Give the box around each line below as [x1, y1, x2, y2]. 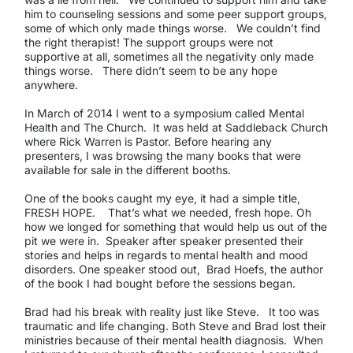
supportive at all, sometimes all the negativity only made [24, 49, 314, 63]
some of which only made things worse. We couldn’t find [24, 20, 321, 35]
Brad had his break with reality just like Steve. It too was [24, 305, 319, 319]
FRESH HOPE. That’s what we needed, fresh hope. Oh [24, 205, 311, 219]
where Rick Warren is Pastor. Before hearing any [24, 134, 272, 148]
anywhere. [24, 77, 78, 91]
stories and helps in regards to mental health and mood [24, 247, 308, 262]
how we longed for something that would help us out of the [24, 219, 327, 233]
